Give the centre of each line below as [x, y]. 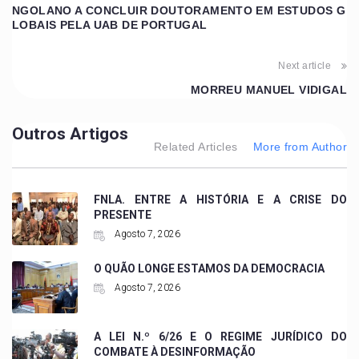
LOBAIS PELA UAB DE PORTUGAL [110, 25]
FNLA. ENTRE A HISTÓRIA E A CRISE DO [220, 200]
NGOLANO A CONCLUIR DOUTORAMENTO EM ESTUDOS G [179, 11]
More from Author [300, 147]
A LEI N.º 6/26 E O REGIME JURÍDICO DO [220, 337]
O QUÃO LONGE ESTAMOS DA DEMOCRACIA [209, 268]
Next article [305, 66]
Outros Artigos [70, 134]
